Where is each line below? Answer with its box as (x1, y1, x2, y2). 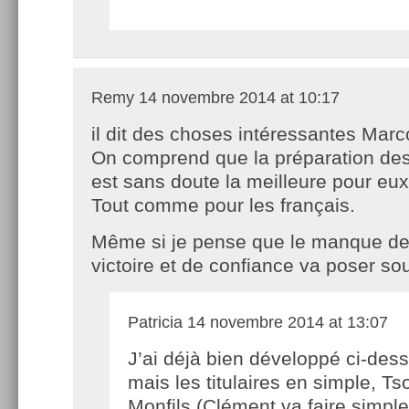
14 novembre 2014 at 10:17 (134, 88, 340, 107)
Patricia (128, 312, 183, 331)
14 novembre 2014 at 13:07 (183, 312, 388, 331)
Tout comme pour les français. (91, 194, 355, 215)
